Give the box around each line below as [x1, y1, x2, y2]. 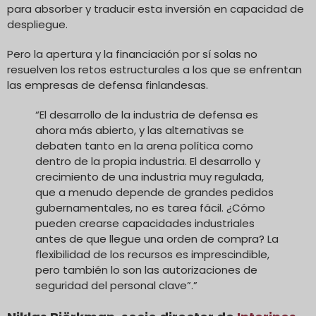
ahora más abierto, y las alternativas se [35, 122, 244, 138]
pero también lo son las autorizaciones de [35, 262, 257, 277]
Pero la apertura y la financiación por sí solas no [7, 46, 257, 61]
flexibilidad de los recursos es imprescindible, [35, 246, 269, 262]
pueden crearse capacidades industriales [35, 215, 255, 231]
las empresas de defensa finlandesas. [7, 77, 208, 92]
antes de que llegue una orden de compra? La [35, 231, 279, 246]
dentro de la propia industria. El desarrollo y [35, 153, 260, 169]
